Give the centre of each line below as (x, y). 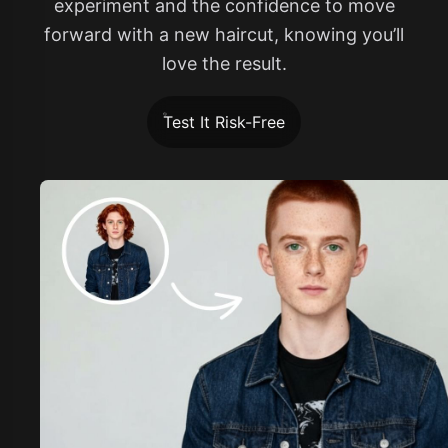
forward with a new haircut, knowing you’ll (224, 35)
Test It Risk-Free (224, 122)
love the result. (224, 64)
